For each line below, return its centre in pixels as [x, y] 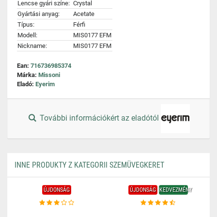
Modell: [27, 35]
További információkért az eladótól [100, 118]
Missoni [49, 75]
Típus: [26, 24]
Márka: [28, 75]
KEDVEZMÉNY [175, 190]
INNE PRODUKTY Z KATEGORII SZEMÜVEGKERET [89, 165]
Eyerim [45, 84]
